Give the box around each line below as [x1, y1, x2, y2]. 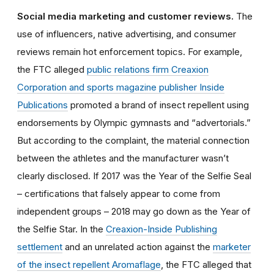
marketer [213, 240, 251, 253]
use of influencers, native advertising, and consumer [17, 28, 236, 40]
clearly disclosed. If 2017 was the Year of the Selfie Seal [17, 169, 251, 182]
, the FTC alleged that [161, 258, 251, 270]
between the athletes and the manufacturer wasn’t [17, 152, 229, 164]
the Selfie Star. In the [17, 223, 106, 235]
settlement [17, 240, 62, 253]
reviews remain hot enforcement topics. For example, [17, 45, 242, 57]
